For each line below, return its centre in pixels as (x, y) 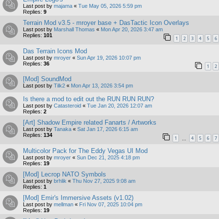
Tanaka (63, 129)
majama (63, 6)
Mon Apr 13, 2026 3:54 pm (102, 86)
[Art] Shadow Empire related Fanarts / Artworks (90, 123)
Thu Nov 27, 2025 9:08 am (104, 181)
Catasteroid (67, 106)
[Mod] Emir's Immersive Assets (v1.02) (78, 198)
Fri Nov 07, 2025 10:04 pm (111, 205)
